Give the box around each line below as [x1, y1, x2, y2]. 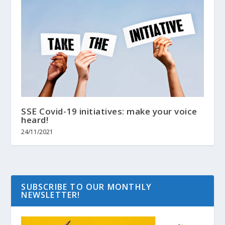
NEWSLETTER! [21, 189, 80, 200]
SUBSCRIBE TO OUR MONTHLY [21, 181, 152, 192]
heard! [21, 114, 49, 126]
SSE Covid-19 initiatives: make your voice [21, 105, 197, 117]
